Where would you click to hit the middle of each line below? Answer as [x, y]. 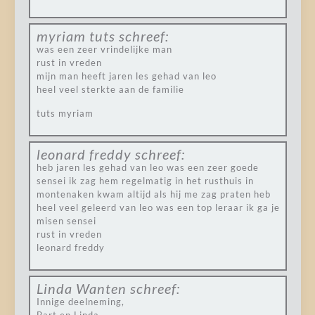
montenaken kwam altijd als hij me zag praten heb [153, 194]
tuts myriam [65, 113]
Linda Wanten [81, 288]
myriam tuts [76, 36]
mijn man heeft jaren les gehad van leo [126, 76]
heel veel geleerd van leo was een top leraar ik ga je [158, 207]
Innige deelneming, [80, 302]
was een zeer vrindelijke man [104, 49]
